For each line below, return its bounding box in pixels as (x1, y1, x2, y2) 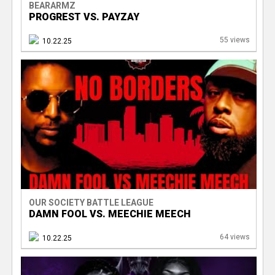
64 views (219, 233, 250, 242)
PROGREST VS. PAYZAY (28, 11, 139, 23)
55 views (219, 36, 250, 45)
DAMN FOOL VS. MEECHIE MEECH (28, 208, 191, 220)
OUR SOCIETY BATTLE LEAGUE (28, 198, 153, 208)
